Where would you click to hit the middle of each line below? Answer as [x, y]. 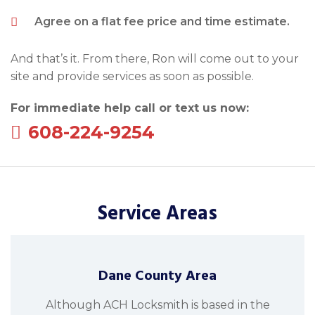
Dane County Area [157, 276]
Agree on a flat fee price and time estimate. [162, 22]
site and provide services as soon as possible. [132, 77]
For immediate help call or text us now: [130, 108]
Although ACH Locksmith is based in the [157, 305]
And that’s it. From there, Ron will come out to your [155, 59]
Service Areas [157, 214]
